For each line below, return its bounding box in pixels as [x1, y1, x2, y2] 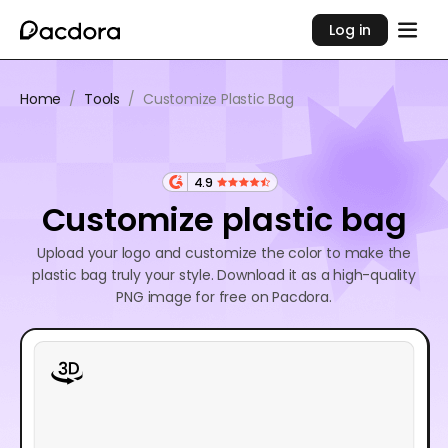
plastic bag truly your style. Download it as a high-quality [32, 265, 416, 285]
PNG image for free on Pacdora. [116, 287, 332, 307]
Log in [329, 19, 372, 40]
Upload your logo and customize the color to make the [36, 243, 412, 263]
